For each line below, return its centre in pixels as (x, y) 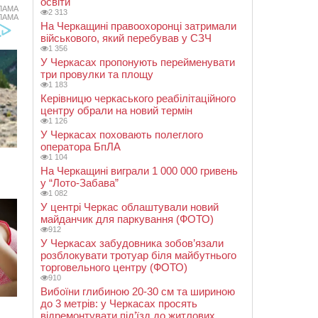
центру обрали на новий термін (116, 110)
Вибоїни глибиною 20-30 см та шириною (138, 291)
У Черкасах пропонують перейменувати (138, 62)
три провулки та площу (97, 74)
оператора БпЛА (81, 147)
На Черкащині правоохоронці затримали (138, 26)
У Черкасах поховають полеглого (122, 135)
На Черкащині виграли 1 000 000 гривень (139, 171)
